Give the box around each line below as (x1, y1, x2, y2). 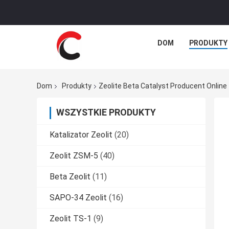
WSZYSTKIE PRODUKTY (56, 107, 156, 118)
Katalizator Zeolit (50, 130, 112, 140)
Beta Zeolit (50, 172, 90, 182)
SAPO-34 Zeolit (50, 193, 107, 203)
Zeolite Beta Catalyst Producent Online (99, 82, 227, 90)
